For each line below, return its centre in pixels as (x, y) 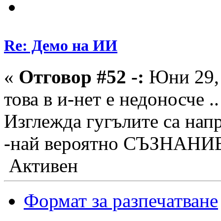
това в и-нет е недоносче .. (111, 99)
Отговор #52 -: (81, 77)
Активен (41, 166)
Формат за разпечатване (121, 201)
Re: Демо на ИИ (61, 46)
